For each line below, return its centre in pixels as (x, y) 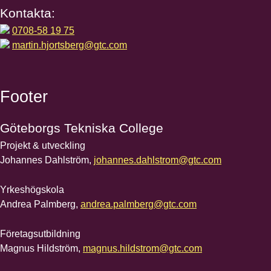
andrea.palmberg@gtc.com (139, 204)
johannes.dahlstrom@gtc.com (158, 160)
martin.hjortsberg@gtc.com (70, 45)
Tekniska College (112, 128)
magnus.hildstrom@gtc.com (142, 248)
